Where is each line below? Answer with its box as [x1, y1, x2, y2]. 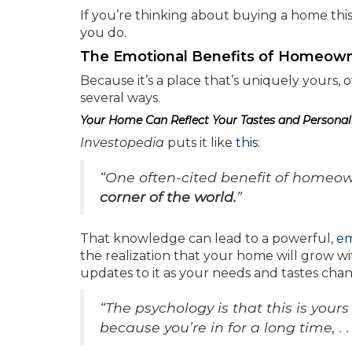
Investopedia [80, 135, 164, 150]
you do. [80, 25, 126, 40]
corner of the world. [100, 189, 236, 205]
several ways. [80, 90, 160, 105]
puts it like [164, 135, 236, 150]
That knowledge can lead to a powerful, [80, 231, 336, 246]
